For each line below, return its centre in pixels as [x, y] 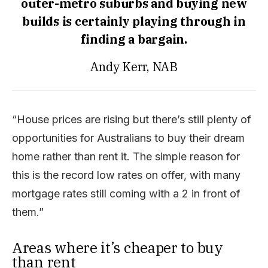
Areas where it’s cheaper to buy [118, 247]
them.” [28, 212]
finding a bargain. [134, 39]
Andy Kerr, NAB [134, 66]
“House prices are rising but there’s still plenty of [132, 119]
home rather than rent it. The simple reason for [126, 156]
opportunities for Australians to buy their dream [128, 138]
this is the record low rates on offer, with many [126, 175]
